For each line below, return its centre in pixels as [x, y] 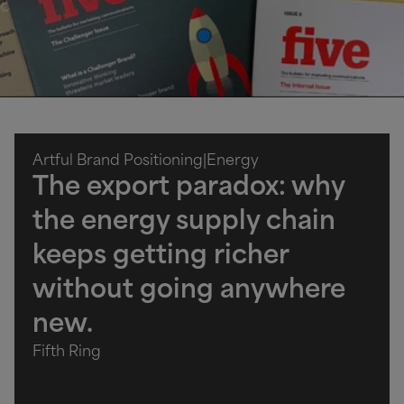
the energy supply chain [184, 222]
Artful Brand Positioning [118, 161]
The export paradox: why [188, 188]
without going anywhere [189, 291]
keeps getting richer [161, 257]
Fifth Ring [67, 352]
